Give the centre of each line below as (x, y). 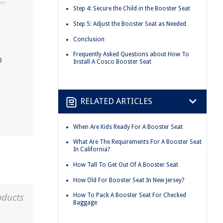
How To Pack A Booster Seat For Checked (130, 195)
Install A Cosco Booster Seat (112, 62)
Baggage (85, 203)
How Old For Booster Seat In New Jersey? (129, 180)
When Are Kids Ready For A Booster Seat (128, 127)
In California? (92, 150)
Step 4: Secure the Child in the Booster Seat (132, 9)
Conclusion (89, 39)
